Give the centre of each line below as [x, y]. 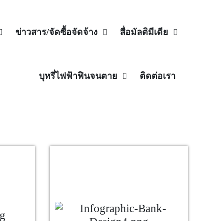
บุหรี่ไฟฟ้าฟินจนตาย [78, 76]
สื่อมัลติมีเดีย [144, 32]
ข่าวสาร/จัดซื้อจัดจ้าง [56, 32]
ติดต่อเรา [157, 76]
